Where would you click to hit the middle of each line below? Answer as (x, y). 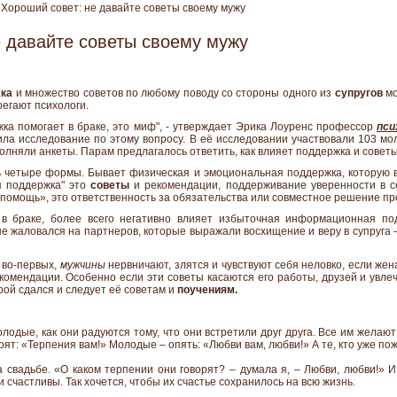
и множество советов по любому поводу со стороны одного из (174, 93)
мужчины (82, 265)
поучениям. (207, 290)
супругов (358, 93)
